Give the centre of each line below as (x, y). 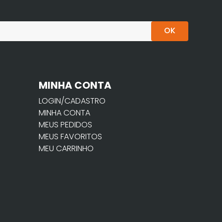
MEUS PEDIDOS (65, 125)
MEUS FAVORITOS (70, 137)
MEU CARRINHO (66, 149)
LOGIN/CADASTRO (72, 101)
